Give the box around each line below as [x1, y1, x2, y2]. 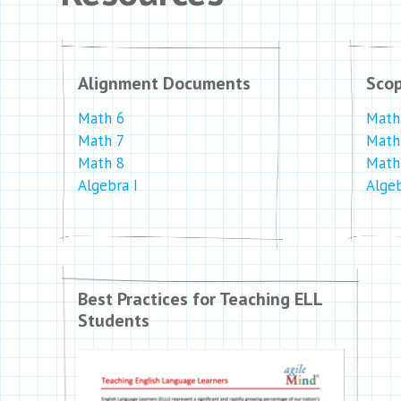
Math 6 [78, 108, 124, 128]
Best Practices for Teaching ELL [78, 287, 322, 311]
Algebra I [78, 175, 138, 195]
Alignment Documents [78, 72, 251, 95]
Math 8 [78, 153, 124, 173]
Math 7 [78, 131, 124, 150]
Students [78, 309, 149, 332]
